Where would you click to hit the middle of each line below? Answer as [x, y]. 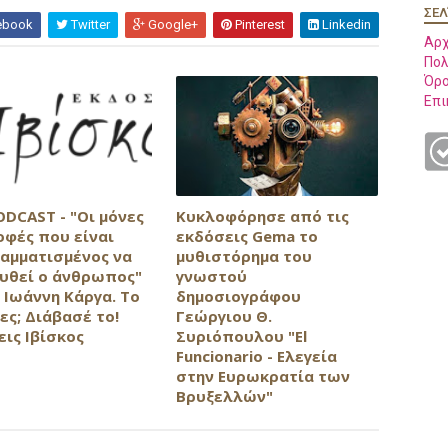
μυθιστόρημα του [243, 255]
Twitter [89, 25]
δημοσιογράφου [238, 295]
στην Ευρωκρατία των [262, 375]
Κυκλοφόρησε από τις [262, 215]
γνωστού [211, 275]
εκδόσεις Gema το [246, 235]
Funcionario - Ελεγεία [256, 355]
